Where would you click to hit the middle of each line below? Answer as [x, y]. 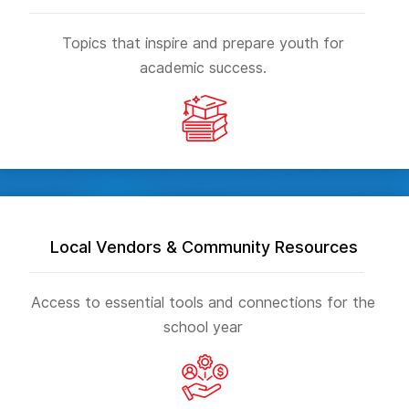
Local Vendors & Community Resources [204, 246]
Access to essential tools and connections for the [203, 302]
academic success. [203, 68]
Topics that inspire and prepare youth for [203, 43]
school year [203, 327]
